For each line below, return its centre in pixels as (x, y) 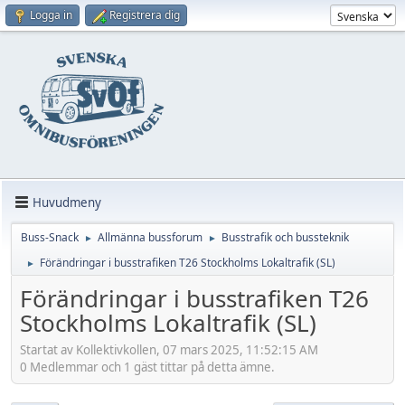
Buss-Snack (50, 237)
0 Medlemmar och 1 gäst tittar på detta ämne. (147, 367)
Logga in (51, 15)
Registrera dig (145, 15)
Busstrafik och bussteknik (285, 237)
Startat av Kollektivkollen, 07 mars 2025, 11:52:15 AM (169, 349)
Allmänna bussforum (150, 237)
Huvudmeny (67, 202)
